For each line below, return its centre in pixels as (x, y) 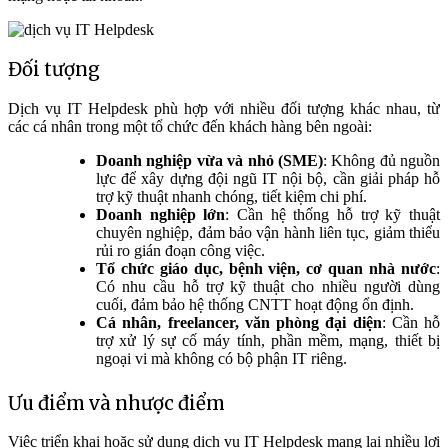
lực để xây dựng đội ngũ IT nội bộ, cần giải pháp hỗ (268, 178)
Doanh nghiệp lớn (161, 214)
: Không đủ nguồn (381, 160)
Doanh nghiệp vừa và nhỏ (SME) (209, 160)
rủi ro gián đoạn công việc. (180, 250)
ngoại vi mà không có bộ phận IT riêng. (221, 358)
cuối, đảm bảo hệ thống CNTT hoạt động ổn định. (255, 304)
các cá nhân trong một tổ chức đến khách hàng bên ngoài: (190, 126)
